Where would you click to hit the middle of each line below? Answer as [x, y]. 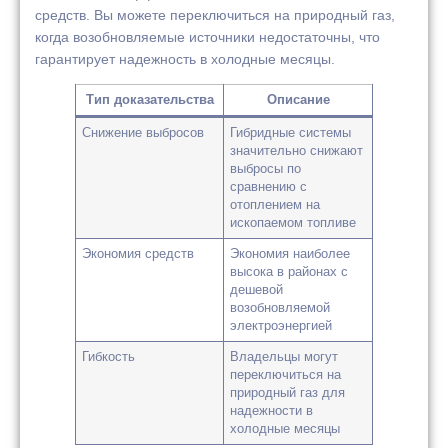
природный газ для [288, 393]
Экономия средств [138, 254]
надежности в [272, 411]
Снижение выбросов [143, 133]
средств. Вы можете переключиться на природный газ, [215, 14]
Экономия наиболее [290, 254]
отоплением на [275, 205]
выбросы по [266, 169]
